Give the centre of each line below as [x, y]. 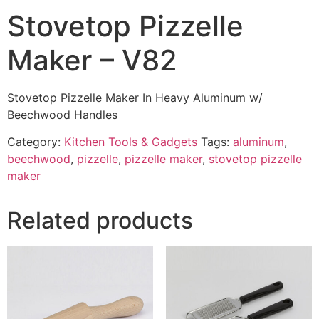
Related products [100, 221]
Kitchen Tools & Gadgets [131, 142]
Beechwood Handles [62, 115]
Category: [36, 142]
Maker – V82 [92, 60]
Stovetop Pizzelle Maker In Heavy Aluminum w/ [135, 98]
